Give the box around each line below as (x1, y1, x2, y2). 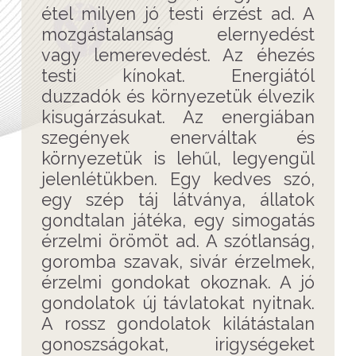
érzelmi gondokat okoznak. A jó (41, 272, 315, 292)
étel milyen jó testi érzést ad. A (41, 3, 315, 24)
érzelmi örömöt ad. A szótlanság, (41, 230, 315, 251)
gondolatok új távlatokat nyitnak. (41, 292, 315, 313)
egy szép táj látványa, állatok (41, 189, 315, 210)
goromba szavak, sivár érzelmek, (41, 251, 315, 272)
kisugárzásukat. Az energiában (41, 106, 315, 127)
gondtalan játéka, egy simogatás (41, 210, 315, 230)
